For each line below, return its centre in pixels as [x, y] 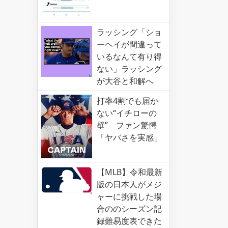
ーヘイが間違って [129, 45]
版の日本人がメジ [129, 184]
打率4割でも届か [127, 101]
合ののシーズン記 [129, 209]
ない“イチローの [127, 113]
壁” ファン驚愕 [127, 125]
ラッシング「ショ [129, 32]
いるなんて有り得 [129, 57]
